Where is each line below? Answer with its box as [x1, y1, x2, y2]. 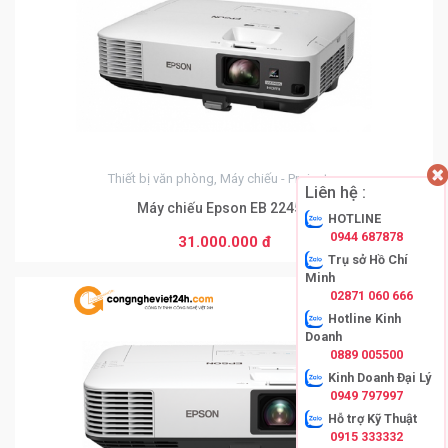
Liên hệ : [305, 182, 366, 202]
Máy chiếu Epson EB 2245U [137, 200, 311, 217]
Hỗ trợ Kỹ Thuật [328, 410, 417, 426]
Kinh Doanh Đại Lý [328, 369, 431, 385]
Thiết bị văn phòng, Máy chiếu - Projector [108, 171, 340, 187]
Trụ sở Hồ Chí [328, 251, 408, 267]
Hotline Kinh [328, 310, 401, 326]
